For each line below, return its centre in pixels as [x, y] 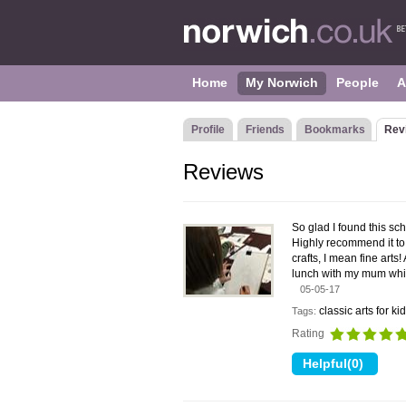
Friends [265, 130]
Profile [208, 130]
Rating [309, 333]
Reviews [223, 172]
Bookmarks [335, 130]
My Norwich [282, 82]
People [358, 82]
